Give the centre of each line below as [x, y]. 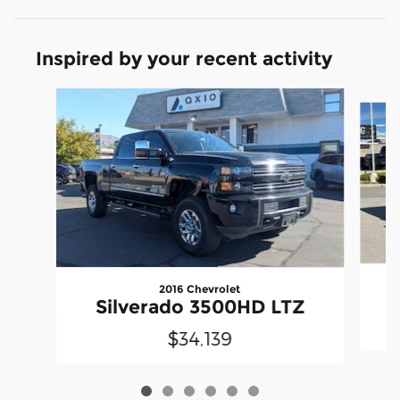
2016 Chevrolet [200, 289]
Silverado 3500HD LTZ [200, 307]
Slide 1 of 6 [46, 97]
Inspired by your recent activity [184, 59]
